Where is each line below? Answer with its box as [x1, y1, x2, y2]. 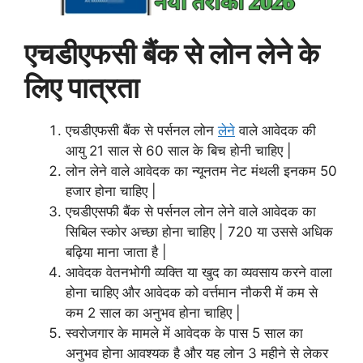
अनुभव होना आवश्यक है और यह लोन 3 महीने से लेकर [66, 344, 328, 361]
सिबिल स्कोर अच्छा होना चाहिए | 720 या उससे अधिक [66, 223, 333, 240]
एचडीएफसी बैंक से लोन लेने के [24, 36, 319, 70]
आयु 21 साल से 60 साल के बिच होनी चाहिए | [66, 142, 292, 159]
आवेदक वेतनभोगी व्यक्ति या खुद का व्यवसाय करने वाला [66, 263, 332, 280]
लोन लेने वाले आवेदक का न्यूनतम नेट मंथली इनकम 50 [66, 162, 337, 179]
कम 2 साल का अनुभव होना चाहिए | [66, 304, 241, 321]
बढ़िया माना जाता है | [66, 243, 167, 260]
